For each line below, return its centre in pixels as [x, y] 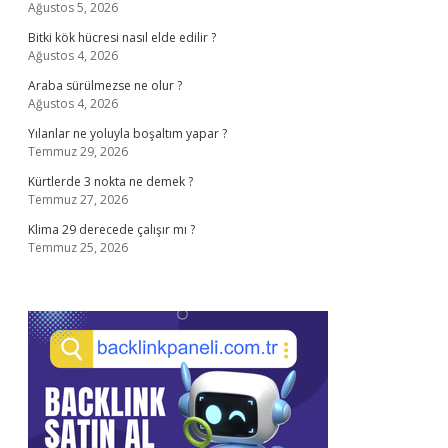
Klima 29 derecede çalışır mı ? [111, 229]
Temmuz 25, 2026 [78, 247]
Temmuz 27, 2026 [78, 199]
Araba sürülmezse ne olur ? [105, 85]
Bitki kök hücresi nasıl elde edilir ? [122, 37]
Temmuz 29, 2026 [78, 151]
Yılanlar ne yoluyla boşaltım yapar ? [127, 133]
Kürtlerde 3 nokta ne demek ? [110, 181]
